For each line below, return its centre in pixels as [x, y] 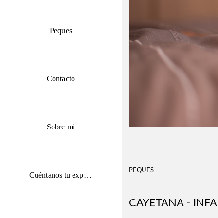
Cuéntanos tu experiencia [87, 175]
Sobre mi [61, 127]
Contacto [61, 79]
